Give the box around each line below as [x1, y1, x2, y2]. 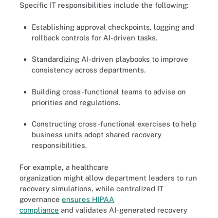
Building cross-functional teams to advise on [32, 87, 186, 96]
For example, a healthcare [19, 163, 109, 171]
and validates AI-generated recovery [59, 205, 187, 214]
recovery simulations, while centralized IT [19, 184, 163, 193]
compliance [19, 205, 59, 214]
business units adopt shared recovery [32, 130, 162, 139]
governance [19, 195, 62, 203]
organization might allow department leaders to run [19, 173, 197, 182]
